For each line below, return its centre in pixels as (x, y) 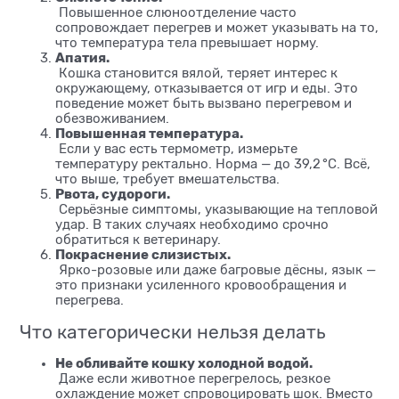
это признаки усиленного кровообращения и (201, 285)
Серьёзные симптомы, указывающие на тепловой (216, 210)
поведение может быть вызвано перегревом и (204, 104)
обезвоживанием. (112, 119)
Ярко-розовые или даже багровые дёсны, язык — (216, 270)
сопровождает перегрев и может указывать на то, (217, 28)
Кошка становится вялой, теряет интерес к (196, 73)
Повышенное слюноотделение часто (176, 13)
